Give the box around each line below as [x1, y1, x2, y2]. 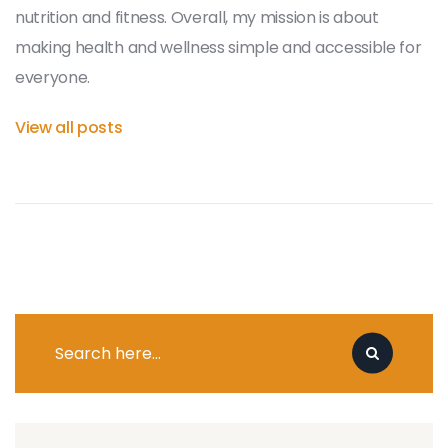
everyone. [15, 65, 91, 89]
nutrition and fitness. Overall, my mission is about [15, 5, 379, 29]
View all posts [15, 115, 123, 139]
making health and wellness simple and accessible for [15, 35, 422, 59]
